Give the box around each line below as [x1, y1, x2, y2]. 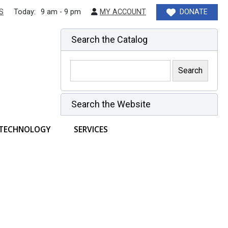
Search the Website [71, 98, 151, 109]
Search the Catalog [71, 34, 148, 45]
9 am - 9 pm [41, 8, 81, 16]
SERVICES [74, 123, 108, 135]
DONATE [180, 8, 208, 16]
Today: [14, 8, 36, 16]
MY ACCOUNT [100, 8, 146, 16]
